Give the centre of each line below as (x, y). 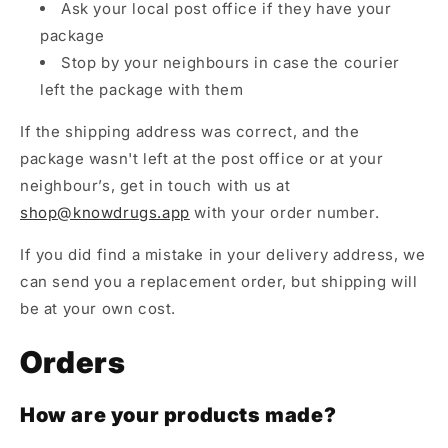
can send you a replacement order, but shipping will (219, 282)
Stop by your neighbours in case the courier (230, 63)
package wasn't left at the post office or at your (202, 159)
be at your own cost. (98, 309)
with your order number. (284, 213)
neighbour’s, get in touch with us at (155, 186)
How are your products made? (178, 414)
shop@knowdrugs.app (105, 213)
